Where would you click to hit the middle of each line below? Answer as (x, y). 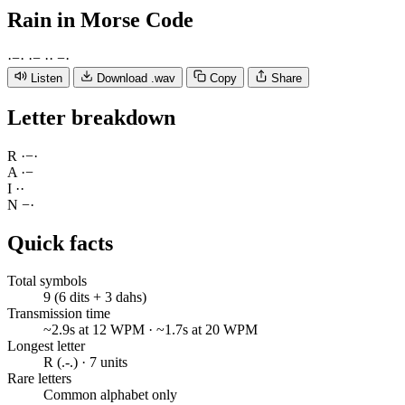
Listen (47, 78)
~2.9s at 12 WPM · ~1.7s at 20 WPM (151, 330)
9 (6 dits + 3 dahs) (95, 297)
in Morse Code (125, 19)
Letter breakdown (91, 117)
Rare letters (39, 379)
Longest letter (46, 346)
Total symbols (47, 281)
